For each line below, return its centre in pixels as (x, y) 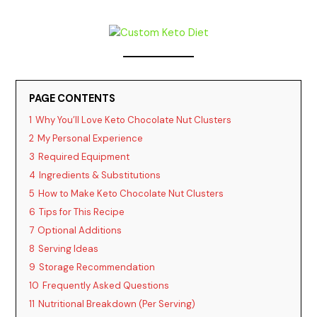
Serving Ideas (69, 248)
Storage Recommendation (97, 267)
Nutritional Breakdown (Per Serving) (117, 304)
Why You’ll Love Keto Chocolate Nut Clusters (134, 120)
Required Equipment (84, 156)
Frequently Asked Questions (106, 285)
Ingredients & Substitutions (100, 175)
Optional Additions (80, 230)
